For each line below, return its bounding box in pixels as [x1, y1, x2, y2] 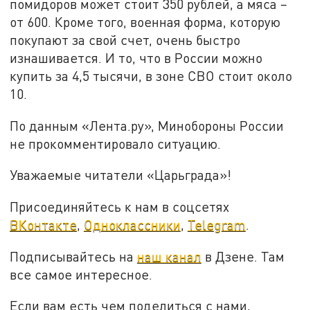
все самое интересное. [10, 266, 153, 282]
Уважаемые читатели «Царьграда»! [10, 167, 232, 183]
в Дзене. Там [201, 248, 285, 264]
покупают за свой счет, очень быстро [10, 31, 241, 48]
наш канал [137, 248, 202, 264]
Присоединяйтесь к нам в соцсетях [10, 198, 230, 215]
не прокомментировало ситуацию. [10, 135, 221, 152]
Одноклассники [84, 216, 181, 232]
